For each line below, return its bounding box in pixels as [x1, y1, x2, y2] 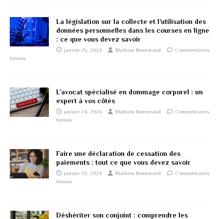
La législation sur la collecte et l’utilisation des [56, 17, 206, 25]
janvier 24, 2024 [64, 108, 102, 114]
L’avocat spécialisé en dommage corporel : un [56, 88, 203, 96]
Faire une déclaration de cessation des [56, 149, 180, 157]
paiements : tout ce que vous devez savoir [56, 158, 191, 166]
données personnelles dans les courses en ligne [56, 26, 209, 34]
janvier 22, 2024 [64, 170, 102, 176]
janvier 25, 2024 [64, 46, 102, 53]
